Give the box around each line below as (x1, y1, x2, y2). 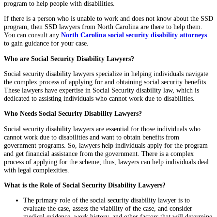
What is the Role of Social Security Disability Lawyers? (4, 181, 168, 189)
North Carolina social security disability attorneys (61, 31, 207, 39)
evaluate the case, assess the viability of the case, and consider (23, 204, 192, 213)
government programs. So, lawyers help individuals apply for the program (4, 141, 208, 149)
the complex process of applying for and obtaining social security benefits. (4, 77, 208, 86)
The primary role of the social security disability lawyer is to (23, 196, 190, 204)
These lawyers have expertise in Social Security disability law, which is (4, 86, 199, 94)
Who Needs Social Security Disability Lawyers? (4, 109, 144, 118)
